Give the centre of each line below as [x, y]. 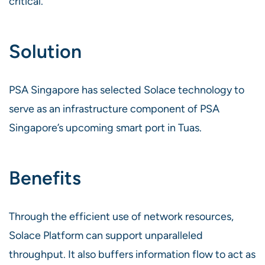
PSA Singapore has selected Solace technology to [127, 90]
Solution [45, 51]
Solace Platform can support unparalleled [106, 235]
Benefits [45, 178]
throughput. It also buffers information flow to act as [132, 254]
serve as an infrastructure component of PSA [114, 109]
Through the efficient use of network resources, [121, 216]
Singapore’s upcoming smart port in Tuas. [105, 128]
